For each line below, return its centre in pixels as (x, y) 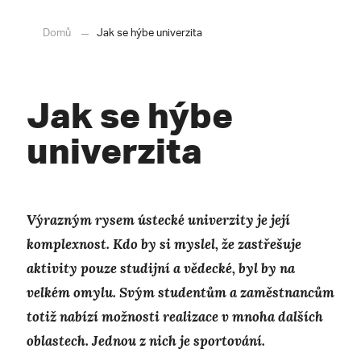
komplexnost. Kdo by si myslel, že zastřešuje (164, 245)
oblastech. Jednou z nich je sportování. (146, 341)
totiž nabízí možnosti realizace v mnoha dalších (175, 317)
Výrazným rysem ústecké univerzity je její (158, 220)
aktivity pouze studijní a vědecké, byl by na (161, 269)
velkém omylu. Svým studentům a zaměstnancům (180, 293)
